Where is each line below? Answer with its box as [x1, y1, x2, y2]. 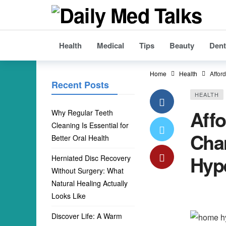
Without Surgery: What [51, 165, 124, 176]
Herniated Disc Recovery [51, 153, 131, 163]
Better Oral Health [51, 133, 109, 143]
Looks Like [51, 191, 86, 201]
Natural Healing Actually [51, 178, 128, 188]
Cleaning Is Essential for [51, 120, 129, 130]
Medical [97, 40, 124, 51]
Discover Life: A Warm [51, 211, 122, 221]
